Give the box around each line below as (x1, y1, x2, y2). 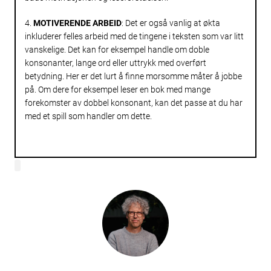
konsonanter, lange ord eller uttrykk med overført (25, 57, 206, 68)
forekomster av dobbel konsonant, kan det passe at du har (25, 97, 243, 108)
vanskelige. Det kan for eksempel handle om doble (25, 44, 209, 54)
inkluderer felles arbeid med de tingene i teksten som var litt (25, 31, 244, 41)
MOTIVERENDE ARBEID (33, 18, 122, 28)
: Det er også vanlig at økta (122, 18, 220, 28)
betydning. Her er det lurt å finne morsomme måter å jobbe (25, 71, 242, 81)
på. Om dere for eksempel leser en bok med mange (25, 84, 211, 94)
